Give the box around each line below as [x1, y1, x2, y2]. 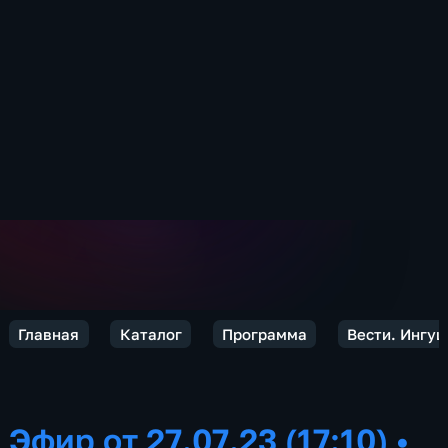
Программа [221, 324, 307, 343]
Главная [18, 324, 80, 343]
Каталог [119, 324, 182, 343]
